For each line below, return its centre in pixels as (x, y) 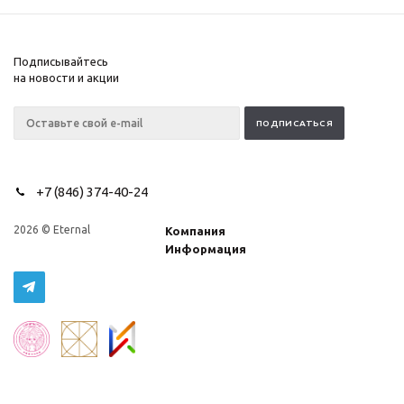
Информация (206, 249)
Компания (196, 231)
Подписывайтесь (61, 61)
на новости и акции (66, 78)
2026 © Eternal (52, 230)
